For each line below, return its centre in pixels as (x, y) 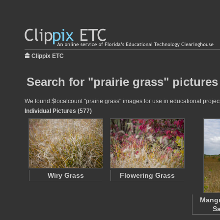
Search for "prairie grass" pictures (122, 82)
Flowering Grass (147, 175)
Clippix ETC (48, 56)
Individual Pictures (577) (58, 111)
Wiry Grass (66, 175)
